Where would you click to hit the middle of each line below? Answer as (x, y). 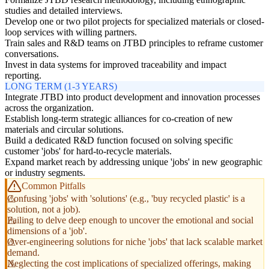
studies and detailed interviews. (64, 11)
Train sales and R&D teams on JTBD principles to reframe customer (134, 43)
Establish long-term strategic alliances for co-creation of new (119, 119)
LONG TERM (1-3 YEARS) (61, 86)
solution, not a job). (44, 210)
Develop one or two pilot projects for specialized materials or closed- (134, 22)
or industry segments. (45, 173)
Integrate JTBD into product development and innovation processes (132, 97)
